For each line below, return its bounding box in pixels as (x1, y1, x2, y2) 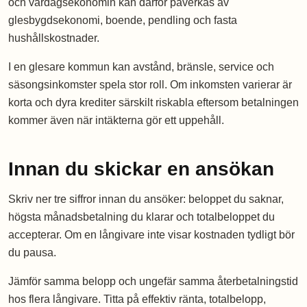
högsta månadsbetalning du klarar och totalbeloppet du (8, 211, 275, 223)
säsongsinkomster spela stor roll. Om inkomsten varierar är (8, 79, 292, 91)
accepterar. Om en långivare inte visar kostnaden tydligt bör (8, 229, 295, 241)
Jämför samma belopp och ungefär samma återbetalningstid (8, 275, 298, 288)
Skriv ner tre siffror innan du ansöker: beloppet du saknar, (8, 193, 284, 206)
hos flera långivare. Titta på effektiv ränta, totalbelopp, (8, 293, 266, 306)
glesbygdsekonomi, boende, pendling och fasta (8, 14, 237, 27)
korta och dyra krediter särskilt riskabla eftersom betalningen (8, 97, 299, 109)
